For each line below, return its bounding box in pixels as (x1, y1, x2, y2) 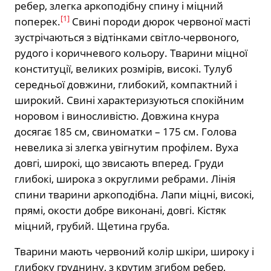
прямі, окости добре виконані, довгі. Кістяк (15, 203, 226, 217)
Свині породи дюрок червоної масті (72, 14, 250, 28)
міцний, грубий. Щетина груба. (15, 218, 170, 233)
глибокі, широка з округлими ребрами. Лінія (15, 171, 235, 186)
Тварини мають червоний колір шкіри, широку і (15, 244, 254, 258)
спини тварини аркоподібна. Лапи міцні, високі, (15, 187, 254, 201)
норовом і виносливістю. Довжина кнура (15, 108, 219, 123)
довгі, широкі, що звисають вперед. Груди (15, 155, 224, 170)
